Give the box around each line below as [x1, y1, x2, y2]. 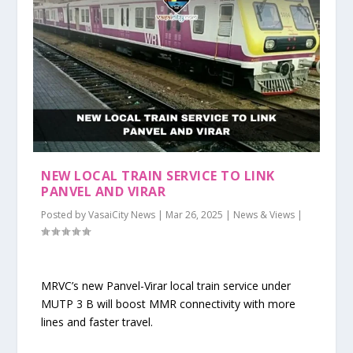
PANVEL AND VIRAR [41, 182, 166, 200]
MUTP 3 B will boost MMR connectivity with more [41, 296, 296, 312]
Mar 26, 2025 [165, 207, 224, 221]
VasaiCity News [88, 207, 156, 221]
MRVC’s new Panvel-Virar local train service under [41, 278, 292, 294]
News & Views [233, 207, 295, 221]
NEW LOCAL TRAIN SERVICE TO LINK [41, 166, 275, 184]
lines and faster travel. [41, 314, 154, 330]
